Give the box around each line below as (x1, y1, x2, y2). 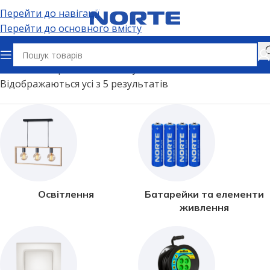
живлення (179, 201, 229, 213)
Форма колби (44, 62, 107, 75)
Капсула (111, 62, 148, 75)
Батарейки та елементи (144, 188, 264, 200)
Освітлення (38, 188, 94, 200)
